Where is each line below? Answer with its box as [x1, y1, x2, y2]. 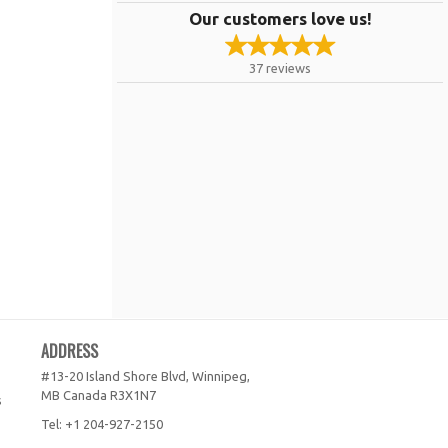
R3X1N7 [110, 388, 156, 402]
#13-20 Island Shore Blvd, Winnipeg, [41, 369, 250, 383]
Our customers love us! [188, 8, 372, 28]
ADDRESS [41, 339, 98, 363]
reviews [266, 60, 311, 75]
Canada [63, 388, 107, 402]
